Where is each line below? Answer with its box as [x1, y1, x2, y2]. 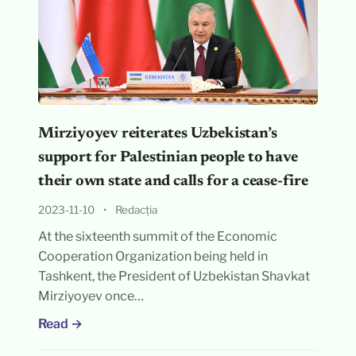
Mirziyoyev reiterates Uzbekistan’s [37, 126, 277, 141]
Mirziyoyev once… [37, 288, 144, 304]
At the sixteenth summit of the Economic [37, 229, 277, 244]
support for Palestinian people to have [37, 150, 298, 165]
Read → [37, 316, 83, 331]
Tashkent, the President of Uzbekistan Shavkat [37, 269, 310, 284]
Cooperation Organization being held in [37, 249, 268, 264]
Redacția [114, 203, 157, 216]
